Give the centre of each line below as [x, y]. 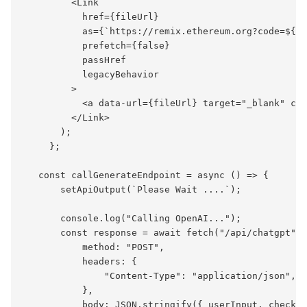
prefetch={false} [96, 45]
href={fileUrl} [90, 16]
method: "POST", [93, 247]
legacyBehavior [90, 74]
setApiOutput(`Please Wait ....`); [132, 189]
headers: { [79, 261]
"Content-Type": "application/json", [159, 275]
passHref [74, 60]
